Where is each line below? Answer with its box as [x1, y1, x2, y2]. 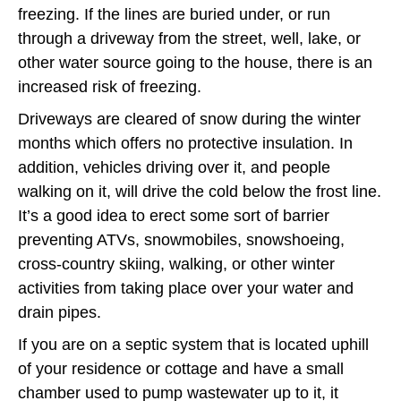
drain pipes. [18, 303, 101, 321]
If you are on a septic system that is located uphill [18, 335, 369, 354]
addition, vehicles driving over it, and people [18, 158, 330, 176]
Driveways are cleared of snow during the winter [18, 109, 361, 128]
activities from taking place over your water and [18, 278, 354, 297]
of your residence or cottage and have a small [18, 359, 344, 378]
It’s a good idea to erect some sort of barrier [18, 206, 329, 225]
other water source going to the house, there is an [18, 53, 372, 72]
